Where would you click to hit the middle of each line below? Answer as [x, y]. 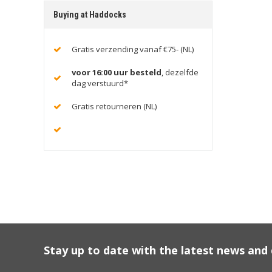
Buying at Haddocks [90, 14]
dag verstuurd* [100, 83]
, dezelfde [180, 72]
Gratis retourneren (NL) [114, 106]
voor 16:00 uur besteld [117, 72]
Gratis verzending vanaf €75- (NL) [133, 49]
